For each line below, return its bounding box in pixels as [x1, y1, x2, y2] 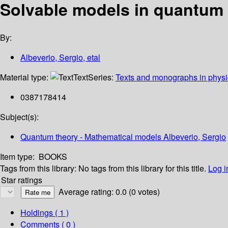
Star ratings [1, 174, 42, 186]
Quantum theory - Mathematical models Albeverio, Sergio [20, 131, 226, 143]
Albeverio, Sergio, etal [20, 51, 100, 64]
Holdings [20, 207, 53, 219]
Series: [88, 71, 116, 83]
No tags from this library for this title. [78, 162, 206, 175]
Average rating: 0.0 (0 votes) [59, 186, 160, 198]
